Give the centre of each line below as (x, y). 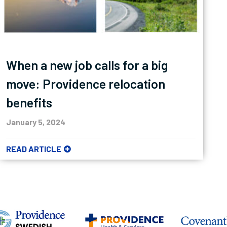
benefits (29, 103)
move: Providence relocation (86, 84)
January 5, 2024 (36, 122)
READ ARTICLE (34, 149)
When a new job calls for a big (87, 65)
